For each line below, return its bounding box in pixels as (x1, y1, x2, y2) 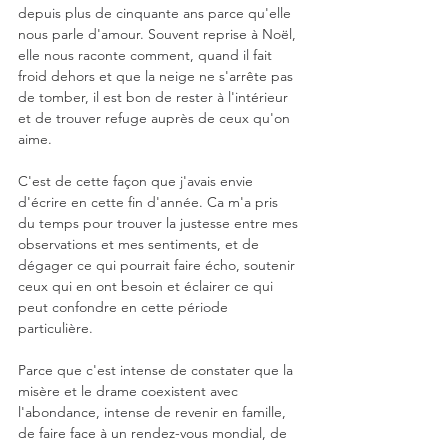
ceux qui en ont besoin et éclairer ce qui (18, 277, 277, 295)
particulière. (18, 319, 93, 337)
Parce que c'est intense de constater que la (18, 361, 297, 379)
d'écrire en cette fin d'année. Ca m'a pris (18, 193, 282, 211)
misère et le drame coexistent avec (18, 382, 242, 400)
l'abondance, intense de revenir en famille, (18, 403, 290, 421)
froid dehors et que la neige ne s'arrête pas (18, 67, 297, 85)
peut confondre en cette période (18, 298, 232, 316)
